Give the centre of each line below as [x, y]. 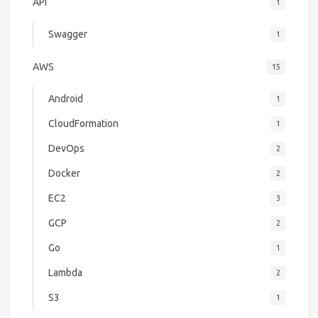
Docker [64, 174]
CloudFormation [83, 124]
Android [65, 99]
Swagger [67, 34]
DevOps [66, 149]
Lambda [65, 273]
